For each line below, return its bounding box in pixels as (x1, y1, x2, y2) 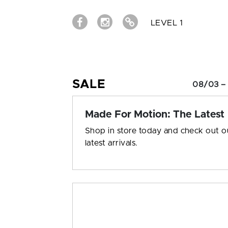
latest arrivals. (85, 139, 138, 147)
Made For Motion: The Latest (85, 109, 224, 120)
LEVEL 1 (150, 19, 183, 27)
